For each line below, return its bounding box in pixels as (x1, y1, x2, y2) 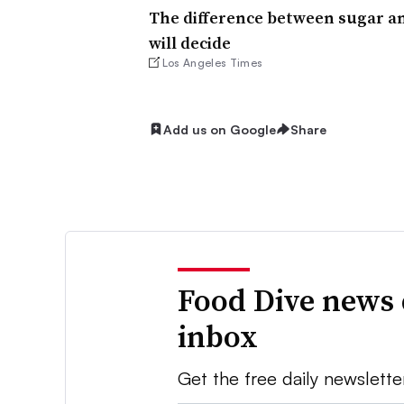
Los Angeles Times (161, 55, 263, 69)
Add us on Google (162, 121, 276, 137)
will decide (148, 31, 231, 54)
